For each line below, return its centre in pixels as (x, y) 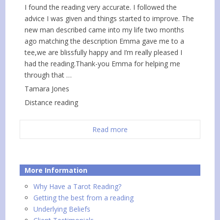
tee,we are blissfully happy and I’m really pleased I (104, 53)
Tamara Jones (47, 89)
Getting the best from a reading (84, 198)
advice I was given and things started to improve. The (110, 19)
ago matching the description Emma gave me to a (105, 41)
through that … (48, 75)
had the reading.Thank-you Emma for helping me (103, 64)
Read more (110, 130)
